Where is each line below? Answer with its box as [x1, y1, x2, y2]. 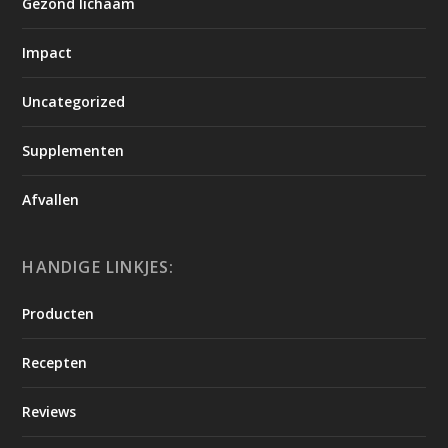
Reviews [22, 402, 77, 421]
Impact [22, 43, 73, 62]
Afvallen [22, 190, 80, 209]
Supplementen [22, 141, 125, 160]
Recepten [22, 353, 88, 372]
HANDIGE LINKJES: [22, 256, 175, 278]
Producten [22, 304, 95, 323]
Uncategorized [22, 92, 126, 111]
